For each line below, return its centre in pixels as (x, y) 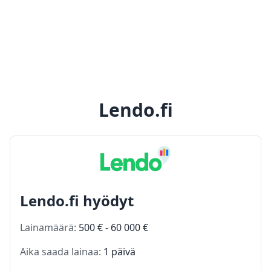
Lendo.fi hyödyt (77, 200)
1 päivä (119, 251)
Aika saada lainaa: (62, 251)
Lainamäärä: (49, 227)
